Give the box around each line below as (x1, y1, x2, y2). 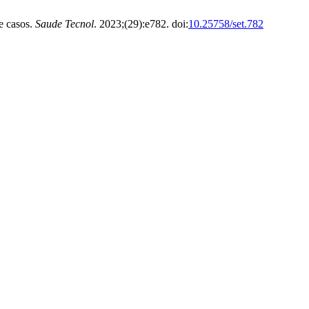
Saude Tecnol (35, 18, 94, 30)
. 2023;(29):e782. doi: (94, 18, 188, 30)
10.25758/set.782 (188, 18, 263, 30)
